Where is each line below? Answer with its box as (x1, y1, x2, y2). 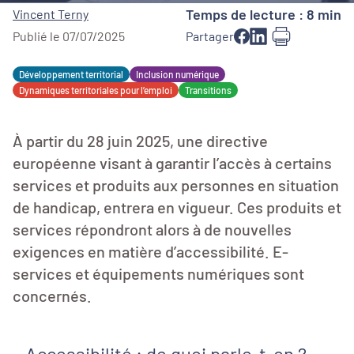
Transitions (185, 85, 232, 96)
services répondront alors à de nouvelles (13, 220, 292, 239)
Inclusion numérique (136, 69, 219, 80)
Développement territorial (19, 69, 123, 80)
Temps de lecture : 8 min (186, 6, 341, 23)
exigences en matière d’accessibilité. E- (13, 242, 288, 261)
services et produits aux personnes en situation (13, 175, 339, 194)
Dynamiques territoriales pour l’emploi (19, 85, 172, 96)
